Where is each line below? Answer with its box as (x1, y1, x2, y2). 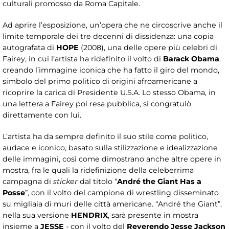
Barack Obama (163, 54, 219, 64)
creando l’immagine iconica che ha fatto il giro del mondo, (3, 65, 219, 75)
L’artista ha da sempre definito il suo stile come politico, (3, 132, 208, 142)
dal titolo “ (78, 177, 117, 187)
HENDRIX (71, 211, 108, 220)
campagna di (3, 177, 53, 187)
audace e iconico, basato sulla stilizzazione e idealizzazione (3, 143, 218, 153)
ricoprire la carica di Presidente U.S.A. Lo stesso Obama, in (3, 88, 216, 98)
